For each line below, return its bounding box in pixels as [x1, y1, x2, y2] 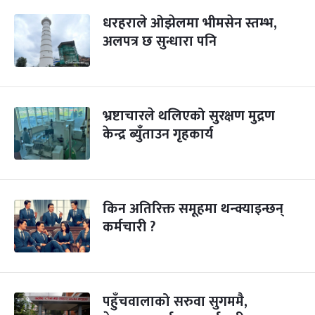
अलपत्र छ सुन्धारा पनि [103, 30, 217, 53]
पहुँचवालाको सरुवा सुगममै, [103, 290, 247, 314]
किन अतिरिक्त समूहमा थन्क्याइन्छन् [103, 197, 283, 221]
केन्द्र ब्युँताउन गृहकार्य [103, 122, 213, 146]
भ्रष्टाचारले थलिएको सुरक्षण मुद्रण [103, 104, 275, 128]
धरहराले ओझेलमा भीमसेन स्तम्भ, [103, 11, 277, 35]
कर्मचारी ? [103, 215, 155, 239]
